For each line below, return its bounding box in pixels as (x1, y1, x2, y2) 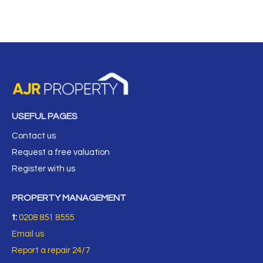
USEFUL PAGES (12, 112, 77, 122)
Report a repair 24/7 (12, 246, 90, 255)
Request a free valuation (12, 148, 110, 157)
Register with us (12, 164, 75, 174)
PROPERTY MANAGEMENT (12, 193, 126, 203)
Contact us (12, 131, 56, 141)
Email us (12, 230, 44, 239)
